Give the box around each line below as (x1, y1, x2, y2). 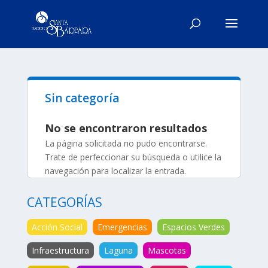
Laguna (103, 245, 133, 256)
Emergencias (97, 221, 147, 233)
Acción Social (31, 221, 83, 233)
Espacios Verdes (162, 221, 225, 233)
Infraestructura (31, 245, 89, 256)
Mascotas (147, 245, 186, 256)
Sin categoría (44, 90, 119, 106)
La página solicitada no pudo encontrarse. (44, 138, 207, 149)
